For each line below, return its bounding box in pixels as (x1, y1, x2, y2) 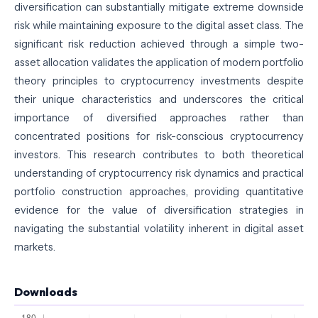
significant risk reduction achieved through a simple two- (13, 38, 305, 51)
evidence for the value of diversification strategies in (13, 204, 305, 217)
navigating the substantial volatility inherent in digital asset (13, 222, 305, 236)
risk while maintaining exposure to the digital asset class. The (13, 19, 305, 33)
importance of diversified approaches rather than (13, 111, 305, 125)
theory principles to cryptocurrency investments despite (13, 75, 305, 88)
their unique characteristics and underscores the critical (13, 93, 305, 106)
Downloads (13, 285, 77, 300)
